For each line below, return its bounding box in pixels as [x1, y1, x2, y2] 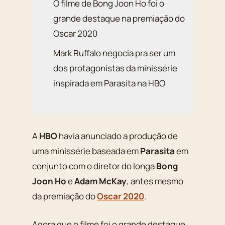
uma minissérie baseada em [32, 145, 140, 157]
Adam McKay [74, 175, 127, 187]
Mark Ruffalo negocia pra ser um [53, 47, 176, 59]
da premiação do [32, 190, 97, 202]
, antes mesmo [127, 175, 183, 187]
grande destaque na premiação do [53, 13, 185, 25]
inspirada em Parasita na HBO [53, 77, 166, 89]
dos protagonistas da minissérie [53, 62, 178, 74]
